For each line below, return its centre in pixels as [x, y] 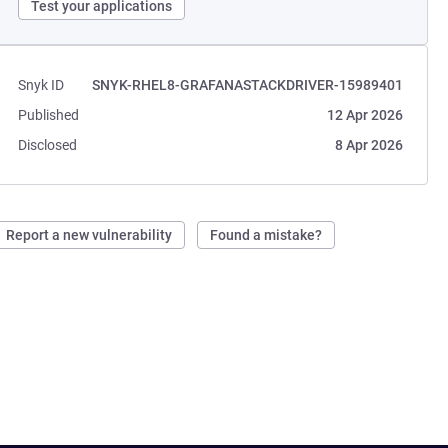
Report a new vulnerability [89, 235]
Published [49, 115]
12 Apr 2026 [364, 115]
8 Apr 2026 [368, 145]
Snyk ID [41, 85]
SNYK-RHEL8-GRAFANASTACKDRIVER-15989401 [247, 85]
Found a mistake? [266, 235]
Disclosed [48, 145]
